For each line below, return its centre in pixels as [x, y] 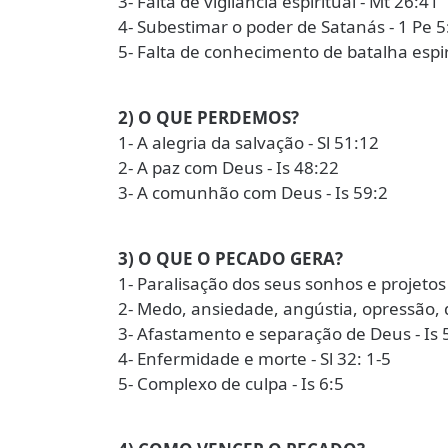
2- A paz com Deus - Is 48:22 [228, 167]
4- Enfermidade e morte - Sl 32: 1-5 [254, 358]
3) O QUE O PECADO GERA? [230, 258]
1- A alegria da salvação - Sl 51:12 [248, 142]
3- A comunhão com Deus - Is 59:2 [253, 192]
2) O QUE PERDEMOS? [208, 117]
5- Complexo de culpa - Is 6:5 [231, 383]
